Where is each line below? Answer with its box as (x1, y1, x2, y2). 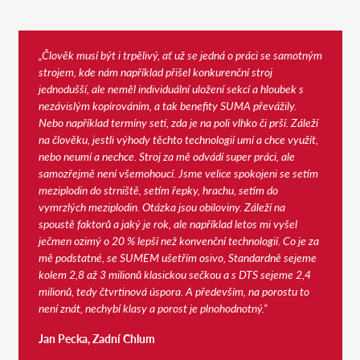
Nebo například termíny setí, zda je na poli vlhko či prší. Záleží (38, 113, 318, 130)
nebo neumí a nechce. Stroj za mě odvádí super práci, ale (38, 147, 295, 164)
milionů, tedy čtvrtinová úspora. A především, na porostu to (38, 282, 309, 299)
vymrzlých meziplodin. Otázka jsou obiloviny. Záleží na (38, 198, 285, 215)
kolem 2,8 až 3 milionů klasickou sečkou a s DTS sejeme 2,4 (38, 265, 311, 282)
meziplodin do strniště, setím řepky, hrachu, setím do (38, 181, 278, 198)
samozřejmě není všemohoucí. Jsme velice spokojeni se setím (38, 164, 318, 181)
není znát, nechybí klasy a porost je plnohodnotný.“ (38, 299, 268, 316)
